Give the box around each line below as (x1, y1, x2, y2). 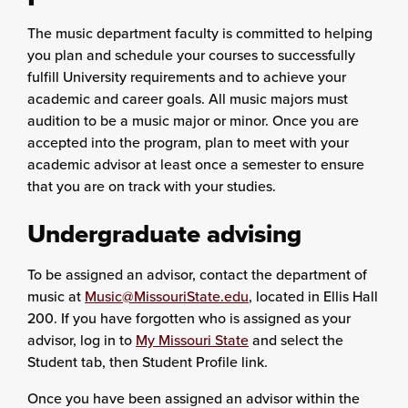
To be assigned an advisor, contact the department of (27, 264, 367, 284)
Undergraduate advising (27, 215, 301, 252)
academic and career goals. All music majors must (27, 88, 348, 108)
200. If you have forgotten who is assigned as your (27, 308, 351, 328)
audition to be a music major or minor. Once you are (27, 110, 359, 130)
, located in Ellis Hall (249, 286, 378, 306)
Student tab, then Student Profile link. (27, 352, 268, 372)
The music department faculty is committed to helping (27, 23, 372, 43)
